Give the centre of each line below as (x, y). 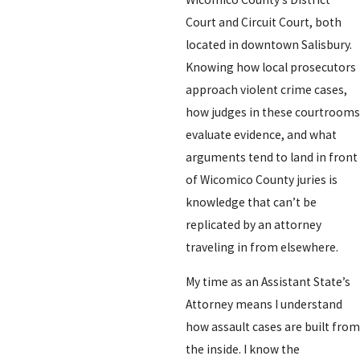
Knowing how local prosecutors (270, 67)
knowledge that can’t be (251, 202)
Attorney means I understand (264, 305)
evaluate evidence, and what (261, 134)
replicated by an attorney (253, 224)
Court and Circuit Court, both (263, 22)
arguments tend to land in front (271, 157)
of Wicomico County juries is (261, 179)
